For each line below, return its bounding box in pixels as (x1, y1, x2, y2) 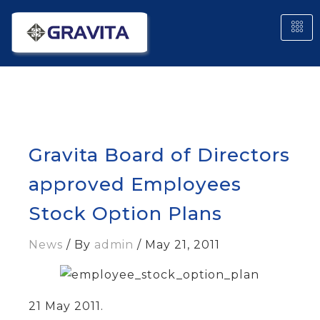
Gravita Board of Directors (29, 143, 290, 166)
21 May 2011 (29, 299, 101, 313)
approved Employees (29, 172, 241, 196)
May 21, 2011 (145, 237, 220, 251)
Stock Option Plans (29, 201, 222, 225)
